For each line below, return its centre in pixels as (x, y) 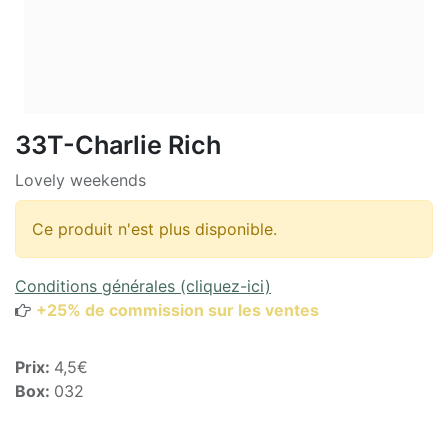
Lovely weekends (80, 179)
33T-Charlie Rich (118, 144)
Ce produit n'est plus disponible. (154, 228)
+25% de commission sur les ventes (177, 309)
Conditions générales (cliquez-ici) (143, 285)
